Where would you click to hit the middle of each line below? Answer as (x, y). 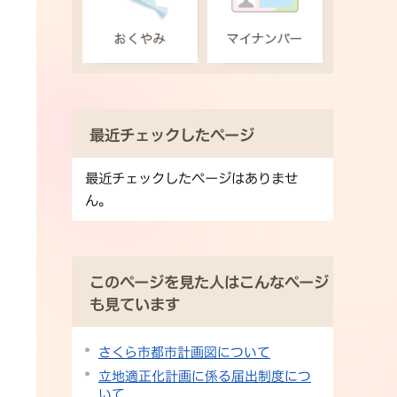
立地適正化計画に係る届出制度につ (205, 377)
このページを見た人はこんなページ (209, 283)
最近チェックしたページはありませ (191, 179)
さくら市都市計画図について (184, 352)
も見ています (135, 305)
